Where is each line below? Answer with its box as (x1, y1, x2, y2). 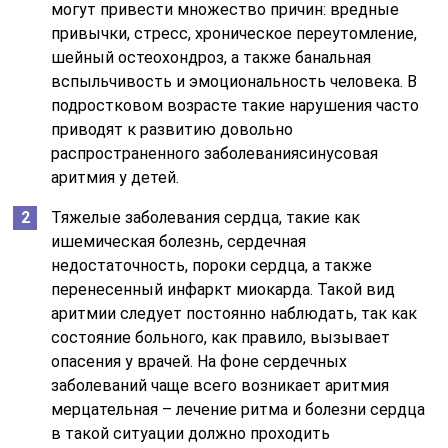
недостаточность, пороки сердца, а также (51, 255, 373, 275)
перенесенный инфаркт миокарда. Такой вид (51, 279, 396, 299)
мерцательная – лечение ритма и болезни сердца (51, 399, 426, 419)
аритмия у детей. (51, 167, 180, 187)
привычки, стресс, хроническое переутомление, (51, 23, 418, 43)
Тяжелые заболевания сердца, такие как (51, 207, 361, 227)
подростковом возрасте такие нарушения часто (51, 95, 420, 115)
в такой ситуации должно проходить (51, 423, 331, 443)
